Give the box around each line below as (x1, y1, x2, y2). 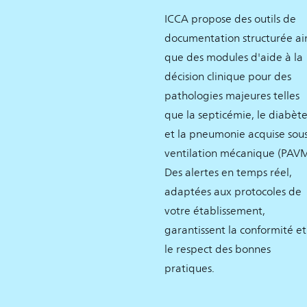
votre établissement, (164, 201, 265, 220)
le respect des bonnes (164, 240, 271, 258)
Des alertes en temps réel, (164, 163, 292, 182)
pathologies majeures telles (164, 86, 299, 105)
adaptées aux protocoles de (164, 182, 302, 201)
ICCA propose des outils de (164, 10, 296, 28)
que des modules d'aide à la (164, 48, 303, 66)
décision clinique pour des (164, 67, 291, 86)
